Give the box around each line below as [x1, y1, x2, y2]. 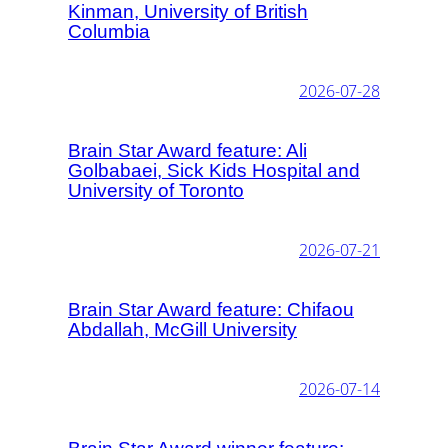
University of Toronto [68, 179, 244, 201]
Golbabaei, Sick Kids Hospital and [68, 159, 360, 181]
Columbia [68, 20, 150, 42]
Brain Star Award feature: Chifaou [68, 298, 354, 320]
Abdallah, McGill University [68, 318, 297, 340]
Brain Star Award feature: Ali [68, 139, 307, 161]
